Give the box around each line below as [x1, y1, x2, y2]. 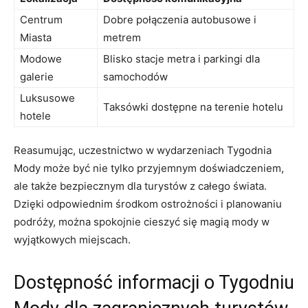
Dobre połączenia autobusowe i [103, 12, 256, 26]
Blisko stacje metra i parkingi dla [103, 52, 260, 65]
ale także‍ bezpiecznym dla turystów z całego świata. [14, 179, 267, 192]
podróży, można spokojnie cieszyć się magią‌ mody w [14, 214, 269, 228]
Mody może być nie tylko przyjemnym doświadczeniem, [14, 161, 284, 175]
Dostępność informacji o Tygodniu [14, 271, 294, 294]
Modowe [20, 52, 62, 65]
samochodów [103, 69, 168, 83]
